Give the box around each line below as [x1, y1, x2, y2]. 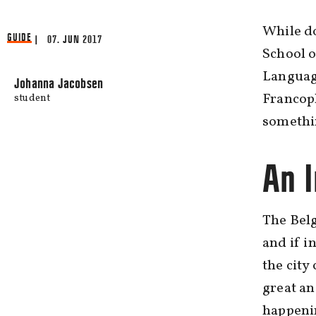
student [14, 92, 51, 105]
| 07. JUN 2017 [35, 35, 103, 44]
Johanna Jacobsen [14, 77, 104, 90]
